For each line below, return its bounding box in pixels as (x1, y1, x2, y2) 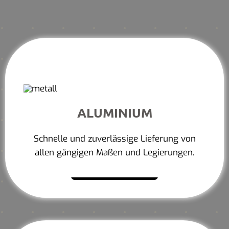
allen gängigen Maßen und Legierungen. (35, 146, 194, 158)
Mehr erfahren (96, 164, 143, 174)
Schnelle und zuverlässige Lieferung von (33, 132, 196, 145)
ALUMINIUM (77, 104, 152, 121)
